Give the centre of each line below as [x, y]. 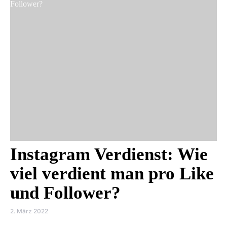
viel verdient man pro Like [112, 174]
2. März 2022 [29, 211]
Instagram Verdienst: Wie [109, 154]
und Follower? [65, 193]
